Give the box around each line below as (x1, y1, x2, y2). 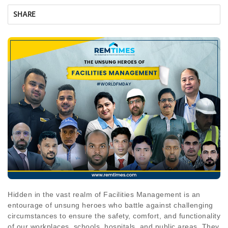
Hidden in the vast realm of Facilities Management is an (8, 190, 201, 198)
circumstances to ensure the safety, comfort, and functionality (8, 211, 220, 220)
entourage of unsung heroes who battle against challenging (8, 201, 213, 209)
